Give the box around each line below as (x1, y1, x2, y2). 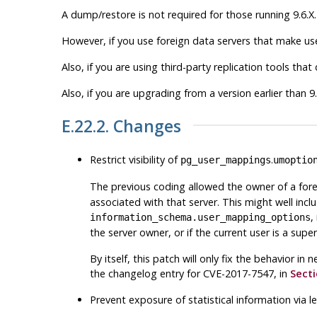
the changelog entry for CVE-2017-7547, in (89, 266, 290, 280)
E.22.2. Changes (61, 114, 181, 137)
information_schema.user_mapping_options (89, 211, 311, 223)
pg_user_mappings (180, 154, 271, 166)
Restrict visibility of (89, 152, 180, 166)
